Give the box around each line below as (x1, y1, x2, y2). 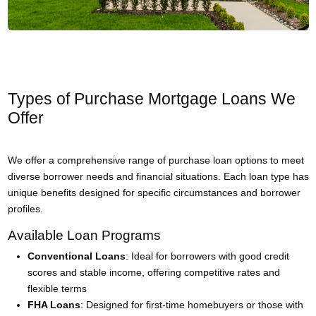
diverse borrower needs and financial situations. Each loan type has (7, 170, 309, 182)
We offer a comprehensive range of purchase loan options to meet (7, 154, 304, 166)
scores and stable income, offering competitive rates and (27, 266, 280, 278)
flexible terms (27, 282, 87, 294)
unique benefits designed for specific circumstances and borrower (7, 186, 300, 198)
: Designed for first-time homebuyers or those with (80, 298, 303, 310)
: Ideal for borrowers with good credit (125, 250, 289, 262)
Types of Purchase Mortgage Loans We (7, 90, 296, 108)
